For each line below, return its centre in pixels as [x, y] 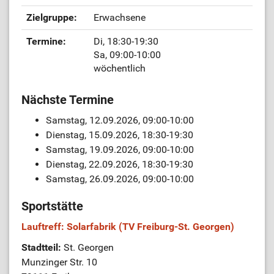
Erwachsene [120, 17]
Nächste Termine [68, 100]
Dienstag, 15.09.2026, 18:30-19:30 [120, 135]
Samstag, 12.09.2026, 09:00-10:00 [120, 120]
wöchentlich [120, 68]
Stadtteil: [43, 247]
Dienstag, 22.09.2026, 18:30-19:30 [120, 164]
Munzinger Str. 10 [59, 262]
